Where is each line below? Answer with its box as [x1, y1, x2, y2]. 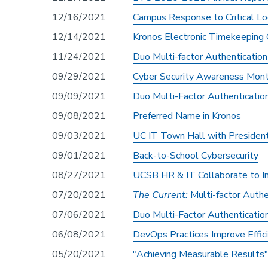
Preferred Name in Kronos [133, 109, 241, 123]
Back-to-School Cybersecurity [133, 148, 258, 162]
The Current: [133, 188, 188, 202]
